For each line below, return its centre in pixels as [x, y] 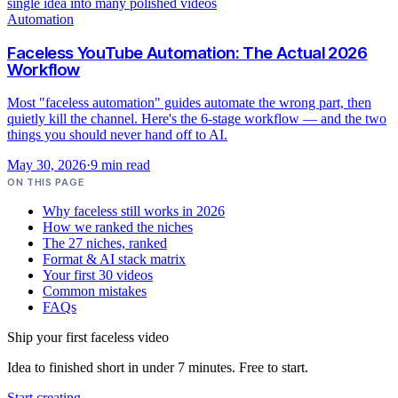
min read [124, 164]
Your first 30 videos [98, 275]
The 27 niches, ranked [105, 243]
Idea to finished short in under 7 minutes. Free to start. [158, 367]
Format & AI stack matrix [114, 259]
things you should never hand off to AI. [117, 134]
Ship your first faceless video [88, 337]
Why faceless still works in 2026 [134, 211]
